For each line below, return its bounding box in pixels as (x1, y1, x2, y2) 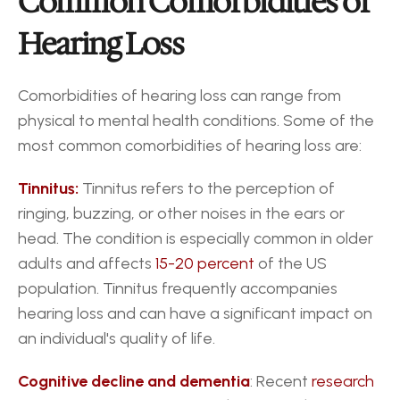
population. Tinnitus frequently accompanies (18, 279, 337, 298)
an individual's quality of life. (18, 329, 215, 348)
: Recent (250, 371, 312, 391)
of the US (258, 254, 327, 273)
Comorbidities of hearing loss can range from (18, 86, 341, 105)
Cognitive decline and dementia (18, 371, 250, 391)
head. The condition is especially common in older (18, 229, 373, 248)
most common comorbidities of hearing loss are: (18, 136, 362, 155)
